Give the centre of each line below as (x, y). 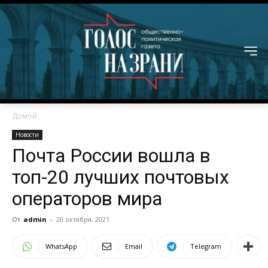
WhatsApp (61, 246)
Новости (27, 135)
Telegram (206, 246)
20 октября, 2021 (83, 220)
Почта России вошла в (111, 156)
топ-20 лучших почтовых (121, 177)
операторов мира (87, 199)
